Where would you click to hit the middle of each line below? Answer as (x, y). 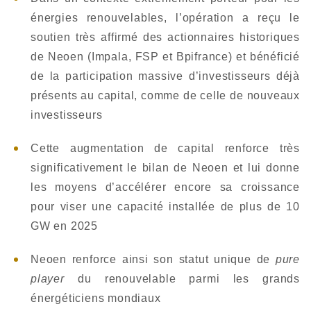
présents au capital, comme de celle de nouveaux (165, 95)
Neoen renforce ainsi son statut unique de (153, 259)
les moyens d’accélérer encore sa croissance (165, 187)
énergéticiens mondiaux (98, 298)
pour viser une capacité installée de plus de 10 (165, 207)
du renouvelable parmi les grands (188, 279)
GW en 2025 (66, 226)
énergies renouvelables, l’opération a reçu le (165, 18)
